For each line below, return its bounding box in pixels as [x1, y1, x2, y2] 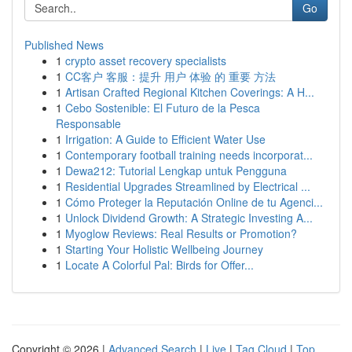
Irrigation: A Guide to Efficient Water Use [65, 131, 266, 147]
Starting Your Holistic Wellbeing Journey [65, 241, 263, 257]
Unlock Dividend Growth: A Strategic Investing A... [65, 210, 313, 225]
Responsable [56, 115, 121, 131]
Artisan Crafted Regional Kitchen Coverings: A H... [65, 84, 314, 100]
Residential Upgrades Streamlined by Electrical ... [65, 178, 310, 194]
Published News [24, 37, 104, 53]
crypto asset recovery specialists [65, 53, 226, 68]
